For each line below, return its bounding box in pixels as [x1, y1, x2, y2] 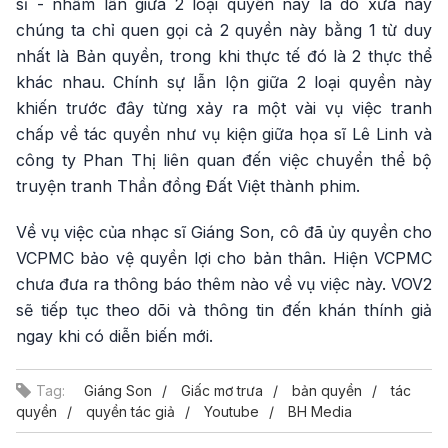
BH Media [288, 402, 352, 420]
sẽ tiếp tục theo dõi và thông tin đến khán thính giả [16, 299, 432, 320]
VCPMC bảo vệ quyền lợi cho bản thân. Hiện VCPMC [16, 247, 432, 268]
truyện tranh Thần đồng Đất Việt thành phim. [16, 175, 360, 196]
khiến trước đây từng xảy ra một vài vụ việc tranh [16, 97, 432, 118]
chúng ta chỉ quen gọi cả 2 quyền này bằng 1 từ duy [16, 19, 432, 40]
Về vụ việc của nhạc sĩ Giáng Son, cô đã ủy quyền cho [16, 221, 432, 242]
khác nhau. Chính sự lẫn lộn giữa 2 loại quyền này [16, 71, 432, 92]
